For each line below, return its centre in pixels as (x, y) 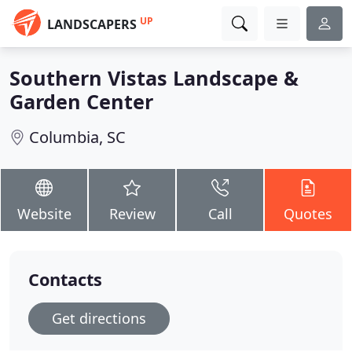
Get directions (99, 318)
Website (44, 214)
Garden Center (81, 101)
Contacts (65, 279)
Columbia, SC (77, 137)
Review (132, 214)
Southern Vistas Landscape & (154, 78)
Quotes (308, 214)
